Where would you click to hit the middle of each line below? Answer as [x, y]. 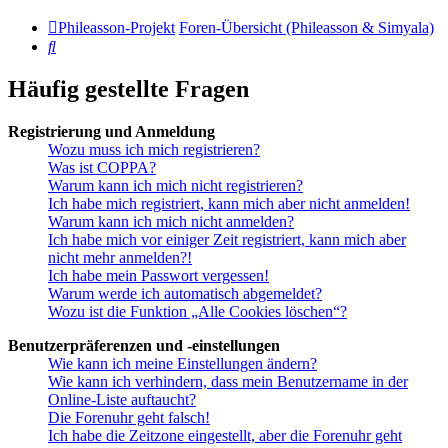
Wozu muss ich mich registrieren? [154, 150]
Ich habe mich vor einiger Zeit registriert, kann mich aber [227, 240]
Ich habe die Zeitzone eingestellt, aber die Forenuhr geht [225, 436]
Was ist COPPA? [102, 168]
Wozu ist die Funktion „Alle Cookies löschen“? [197, 312]
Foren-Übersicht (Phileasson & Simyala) [306, 28]
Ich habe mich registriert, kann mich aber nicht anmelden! [229, 204]
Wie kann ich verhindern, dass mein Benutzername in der [228, 382]
